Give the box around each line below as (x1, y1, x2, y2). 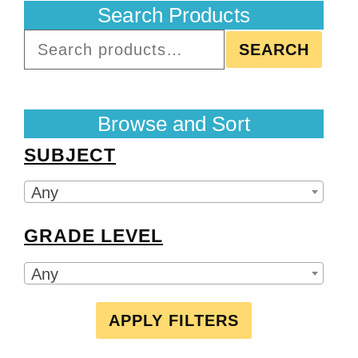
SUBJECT (24, 144, 116, 165)
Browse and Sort (97, 111, 250, 136)
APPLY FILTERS (109, 312, 239, 330)
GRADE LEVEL (24, 225, 163, 247)
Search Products (97, 2, 250, 27)
